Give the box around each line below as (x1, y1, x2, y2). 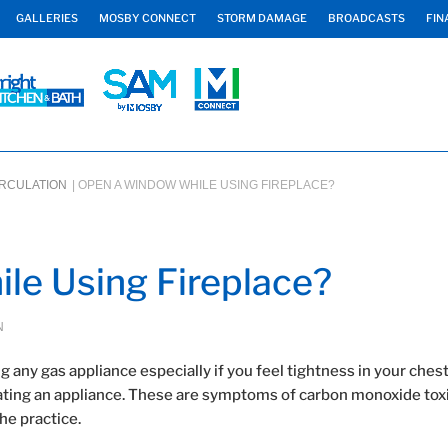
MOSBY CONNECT (99, 12, 196, 25)
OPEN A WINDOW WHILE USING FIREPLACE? (78, 178, 335, 192)
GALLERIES (16, 12, 78, 25)
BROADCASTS (328, 12, 405, 25)
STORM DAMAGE (217, 12, 307, 25)
